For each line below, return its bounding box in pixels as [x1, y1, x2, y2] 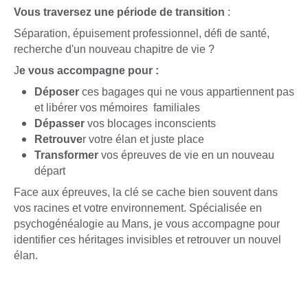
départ [34, 165, 65, 177]
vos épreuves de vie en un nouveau [98, 149, 274, 162]
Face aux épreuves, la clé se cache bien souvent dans [14, 186, 278, 199]
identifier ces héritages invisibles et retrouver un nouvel [14, 234, 281, 246]
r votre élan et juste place [82, 133, 204, 146]
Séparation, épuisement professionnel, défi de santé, [14, 27, 269, 40]
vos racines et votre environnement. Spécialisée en [14, 202, 262, 214]
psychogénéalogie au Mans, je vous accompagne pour [14, 218, 280, 230]
